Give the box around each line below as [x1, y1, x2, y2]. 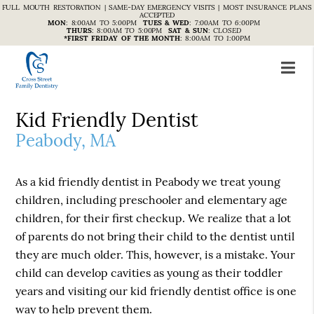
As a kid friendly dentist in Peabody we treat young [15, 175, 281, 189]
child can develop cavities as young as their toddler [15, 266, 283, 280]
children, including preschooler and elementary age [15, 193, 288, 207]
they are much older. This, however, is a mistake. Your [15, 247, 296, 262]
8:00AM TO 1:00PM [185, 34, 250, 43]
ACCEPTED [139, 11, 175, 20]
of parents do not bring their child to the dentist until [15, 229, 295, 244]
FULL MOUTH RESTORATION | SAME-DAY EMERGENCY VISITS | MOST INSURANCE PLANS [2, 3, 312, 12]
